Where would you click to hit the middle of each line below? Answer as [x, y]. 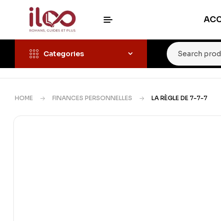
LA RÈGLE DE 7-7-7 [179, 98]
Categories [64, 54]
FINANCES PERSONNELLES [92, 98]
